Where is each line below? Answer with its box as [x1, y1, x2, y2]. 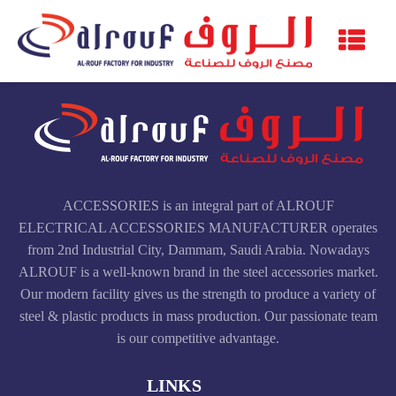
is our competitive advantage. [117, 330, 279, 346]
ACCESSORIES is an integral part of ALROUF [62, 197, 334, 213]
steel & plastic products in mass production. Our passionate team [19, 308, 377, 324]
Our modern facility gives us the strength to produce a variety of [20, 286, 376, 301]
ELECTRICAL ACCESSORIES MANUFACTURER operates [19, 219, 377, 235]
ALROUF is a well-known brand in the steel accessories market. [18, 263, 378, 279]
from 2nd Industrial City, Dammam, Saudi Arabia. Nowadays [27, 241, 369, 257]
